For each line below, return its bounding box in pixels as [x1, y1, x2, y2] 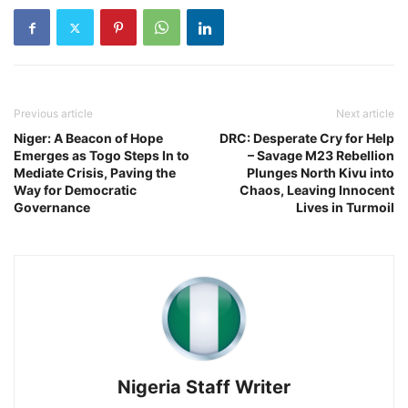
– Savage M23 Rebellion [248, 148, 394, 164]
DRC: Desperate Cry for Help [219, 130, 394, 147]
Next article [336, 107, 394, 121]
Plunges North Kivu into [247, 165, 394, 181]
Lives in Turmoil [296, 199, 394, 216]
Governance [14, 199, 90, 216]
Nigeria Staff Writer [117, 376, 291, 399]
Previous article [14, 107, 93, 121]
